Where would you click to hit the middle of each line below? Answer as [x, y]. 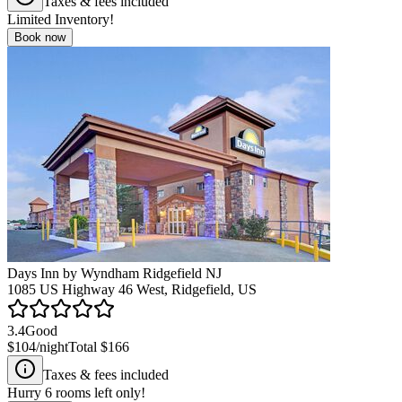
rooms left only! [99, 392]
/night [52, 346]
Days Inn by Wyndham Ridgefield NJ [114, 273]
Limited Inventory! [61, 19]
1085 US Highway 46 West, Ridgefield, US [132, 289]
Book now [40, 37]
